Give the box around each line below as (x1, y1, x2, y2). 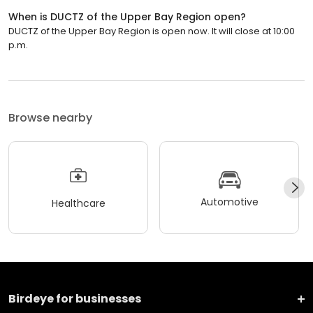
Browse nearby (8, 110, 92, 126)
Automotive (200, 194, 259, 209)
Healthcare (51, 196, 105, 210)
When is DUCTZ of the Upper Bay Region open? (8, 10, 246, 24)
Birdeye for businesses (8, 291, 141, 307)
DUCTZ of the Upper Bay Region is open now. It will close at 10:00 (8, 24, 295, 38)
